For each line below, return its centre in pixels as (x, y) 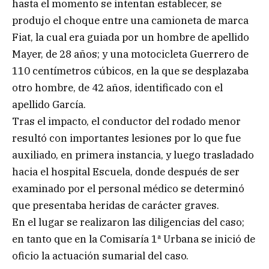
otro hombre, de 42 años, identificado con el (117, 87)
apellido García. (49, 104)
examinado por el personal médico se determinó (128, 188)
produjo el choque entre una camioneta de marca (130, 20)
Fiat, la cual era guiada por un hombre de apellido (131, 37)
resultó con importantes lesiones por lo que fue (126, 138)
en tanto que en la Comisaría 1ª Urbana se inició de (134, 239)
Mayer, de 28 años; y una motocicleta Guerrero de (130, 54)
